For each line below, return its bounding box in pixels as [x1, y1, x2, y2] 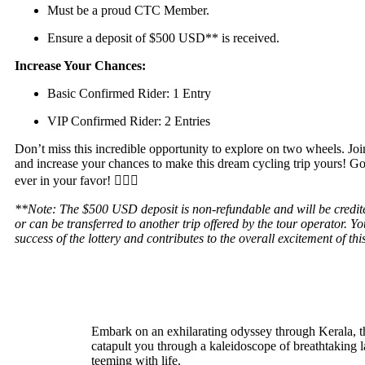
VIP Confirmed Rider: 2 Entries [47, 113, 210, 128]
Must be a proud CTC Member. [47, 2, 209, 17]
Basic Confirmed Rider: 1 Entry [47, 86, 211, 100]
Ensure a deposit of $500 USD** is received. [47, 30, 279, 45]
